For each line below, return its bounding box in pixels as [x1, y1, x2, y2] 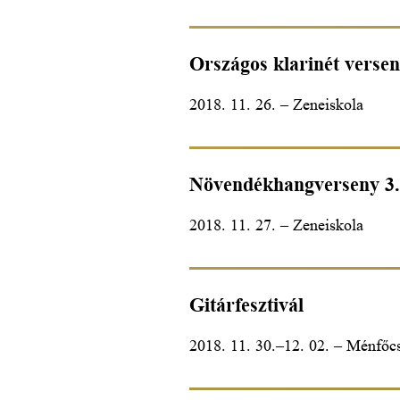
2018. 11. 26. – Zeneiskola [189, 95, 363, 113]
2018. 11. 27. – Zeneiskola [189, 215, 363, 234]
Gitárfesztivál [189, 293, 304, 316]
